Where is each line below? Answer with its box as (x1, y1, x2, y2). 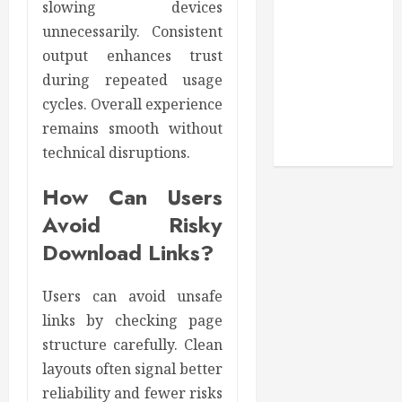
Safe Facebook (283, 100, 381, 119)
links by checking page (42, 310, 223, 330)
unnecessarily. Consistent (42, 21, 223, 41)
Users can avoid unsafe (42, 285, 223, 306)
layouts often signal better (42, 358, 223, 379)
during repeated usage (42, 69, 223, 90)
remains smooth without (42, 118, 223, 138)
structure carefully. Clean (42, 334, 223, 354)
